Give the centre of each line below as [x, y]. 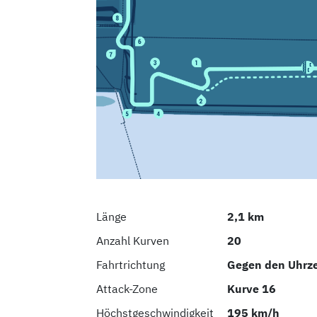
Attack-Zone [127, 288]
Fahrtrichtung [131, 264]
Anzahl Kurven [133, 240]
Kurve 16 [252, 288]
